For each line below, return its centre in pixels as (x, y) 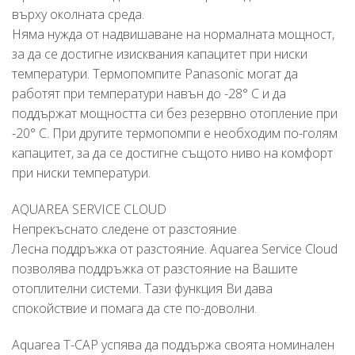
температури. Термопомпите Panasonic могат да (155, 74)
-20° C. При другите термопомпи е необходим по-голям (175, 134)
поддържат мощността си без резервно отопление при (175, 114)
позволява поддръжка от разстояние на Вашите (155, 269)
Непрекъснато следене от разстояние (124, 229)
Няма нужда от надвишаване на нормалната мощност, (173, 34)
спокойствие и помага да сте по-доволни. (134, 309)
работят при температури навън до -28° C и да (149, 94)
